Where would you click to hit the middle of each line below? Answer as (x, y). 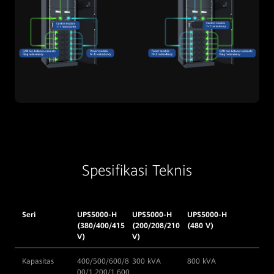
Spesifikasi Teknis (137, 171)
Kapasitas (38, 261)
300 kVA (146, 261)
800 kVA (202, 261)
